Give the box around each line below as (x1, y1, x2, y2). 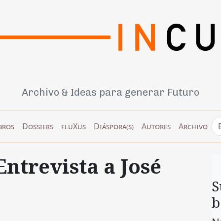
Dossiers (22, 120, 53, 132)
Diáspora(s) (94, 120, 134, 132)
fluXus (61, 120, 86, 132)
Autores (142, 120, 171, 132)
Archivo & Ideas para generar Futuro (22, 86, 199, 98)
